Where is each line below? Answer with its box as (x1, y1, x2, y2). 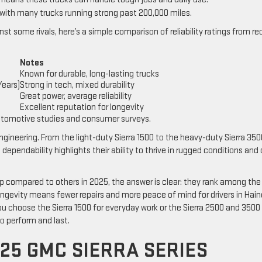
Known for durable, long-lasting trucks (20, 68, 159, 80)
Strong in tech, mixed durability (20, 80, 135, 91)
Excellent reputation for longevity (20, 102, 144, 113)
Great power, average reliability (20, 91, 132, 102)
